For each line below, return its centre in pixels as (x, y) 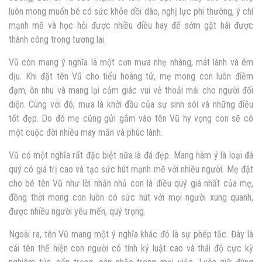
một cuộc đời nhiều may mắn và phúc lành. (86, 132)
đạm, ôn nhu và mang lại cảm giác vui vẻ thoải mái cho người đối (131, 90)
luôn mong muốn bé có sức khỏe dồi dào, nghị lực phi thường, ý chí (131, 11)
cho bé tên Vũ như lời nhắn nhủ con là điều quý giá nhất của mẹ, (131, 183)
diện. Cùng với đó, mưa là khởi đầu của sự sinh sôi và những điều (131, 104)
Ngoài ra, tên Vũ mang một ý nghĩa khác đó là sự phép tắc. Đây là (131, 234)
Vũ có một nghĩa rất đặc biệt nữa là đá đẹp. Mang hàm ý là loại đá (131, 155)
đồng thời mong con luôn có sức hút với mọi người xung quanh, (131, 197)
